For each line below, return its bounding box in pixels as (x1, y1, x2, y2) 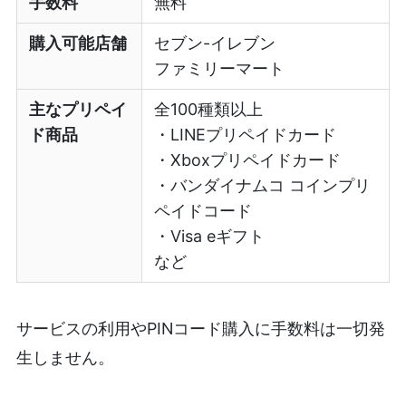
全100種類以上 (154, 99, 264, 119)
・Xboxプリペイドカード (154, 150, 342, 169)
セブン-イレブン (154, 33, 276, 53)
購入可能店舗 (29, 33, 128, 53)
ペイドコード (154, 200, 253, 220)
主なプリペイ (29, 99, 128, 119)
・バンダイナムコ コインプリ (154, 175, 372, 195)
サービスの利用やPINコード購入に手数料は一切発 (15, 319, 385, 339)
